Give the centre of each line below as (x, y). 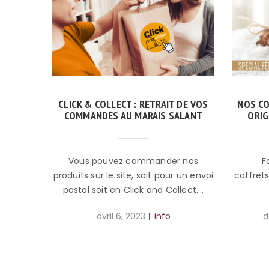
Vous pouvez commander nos (133, 161)
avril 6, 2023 (121, 216)
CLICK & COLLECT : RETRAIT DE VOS (133, 104)
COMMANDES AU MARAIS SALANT (133, 116)
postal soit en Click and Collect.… (133, 190)
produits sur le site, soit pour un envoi (133, 176)
